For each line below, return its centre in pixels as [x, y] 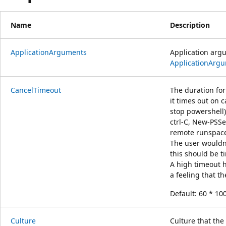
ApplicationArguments [49, 52]
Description [190, 25]
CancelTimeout [36, 90]
